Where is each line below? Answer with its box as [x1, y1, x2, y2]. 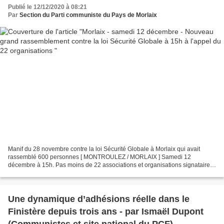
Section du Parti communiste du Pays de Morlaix [19, 11, 157, 19]
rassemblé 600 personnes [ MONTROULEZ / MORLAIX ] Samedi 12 [8, 153, 80, 160]
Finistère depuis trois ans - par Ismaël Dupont [8, 206, 203, 216]
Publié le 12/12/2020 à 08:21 [8, 3, 87, 11]
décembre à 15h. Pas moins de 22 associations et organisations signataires [8, 161, 213, 168]
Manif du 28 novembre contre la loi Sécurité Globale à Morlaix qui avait [8, 145, 200, 152]
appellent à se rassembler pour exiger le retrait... [8, 169, 139, 176]
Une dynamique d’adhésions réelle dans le [8, 193, 189, 204]
